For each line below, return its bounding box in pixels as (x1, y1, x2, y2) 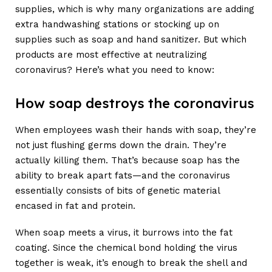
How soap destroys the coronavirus (15, 95, 254, 112)
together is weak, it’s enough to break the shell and (15, 257, 247, 269)
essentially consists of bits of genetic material (15, 185, 220, 196)
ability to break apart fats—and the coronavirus (15, 169, 230, 181)
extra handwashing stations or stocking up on (15, 18, 219, 30)
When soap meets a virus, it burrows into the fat (15, 227, 233, 239)
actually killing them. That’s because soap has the (15, 154, 240, 166)
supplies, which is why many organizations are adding (15, 3, 254, 15)
